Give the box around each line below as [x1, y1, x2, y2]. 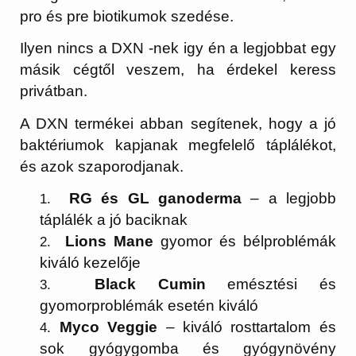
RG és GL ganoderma [60, 190, 242, 207]
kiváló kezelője [40, 254, 141, 272]
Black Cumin [72, 276, 206, 293]
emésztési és [205, 276, 336, 293]
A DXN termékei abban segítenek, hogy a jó [20, 114, 336, 132]
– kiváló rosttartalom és [157, 319, 336, 336]
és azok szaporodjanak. [20, 157, 184, 175]
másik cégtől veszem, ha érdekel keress [20, 61, 336, 79]
